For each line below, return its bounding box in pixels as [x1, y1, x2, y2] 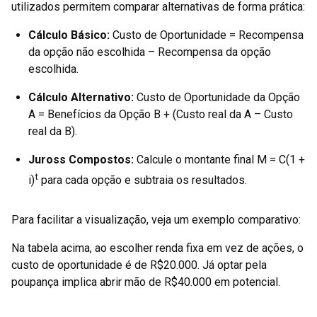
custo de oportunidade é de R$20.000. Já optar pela [11, 258, 267, 272]
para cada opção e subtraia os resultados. [38, 173, 247, 188]
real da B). [28, 125, 77, 138]
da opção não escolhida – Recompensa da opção [28, 45, 271, 59]
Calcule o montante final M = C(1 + [134, 153, 305, 166]
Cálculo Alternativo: [28, 91, 134, 104]
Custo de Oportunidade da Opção [134, 91, 300, 104]
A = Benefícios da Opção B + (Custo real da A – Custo [28, 108, 293, 121]
